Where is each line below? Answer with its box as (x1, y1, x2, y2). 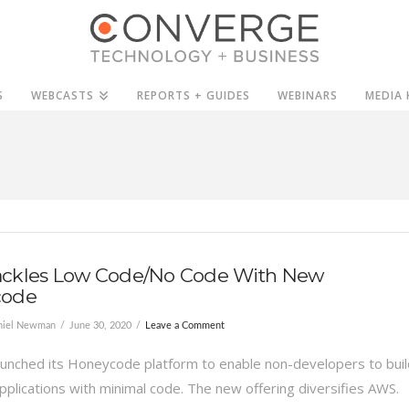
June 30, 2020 (68, 320, 131, 331)
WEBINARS (278, 87, 339, 103)
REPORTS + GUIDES (136, 87, 251, 103)
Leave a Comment (144, 320, 225, 331)
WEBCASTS (31, 87, 95, 103)
